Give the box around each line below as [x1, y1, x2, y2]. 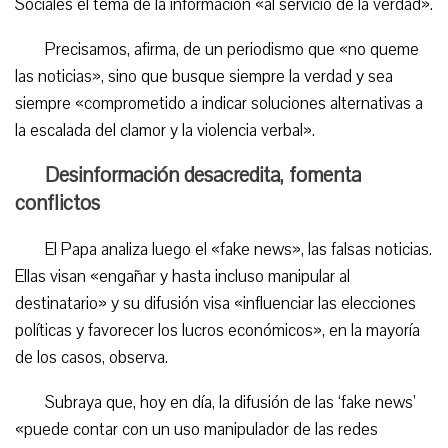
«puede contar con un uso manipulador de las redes [15, 418, 378, 441]
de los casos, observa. [15, 346, 168, 369]
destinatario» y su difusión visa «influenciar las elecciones [15, 292, 416, 315]
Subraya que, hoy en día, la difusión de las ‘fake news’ [45, 391, 416, 414]
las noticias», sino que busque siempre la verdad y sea [15, 65, 393, 88]
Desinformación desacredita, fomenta [45, 161, 361, 189]
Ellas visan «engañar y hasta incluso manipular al [15, 265, 350, 288]
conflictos [15, 189, 100, 217]
